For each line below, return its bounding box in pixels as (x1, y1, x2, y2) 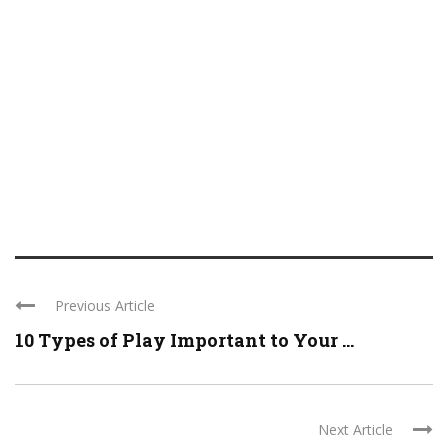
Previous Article (55, 296, 155, 316)
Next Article (318, 420, 393, 440)
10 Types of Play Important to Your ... (15, 328, 354, 353)
